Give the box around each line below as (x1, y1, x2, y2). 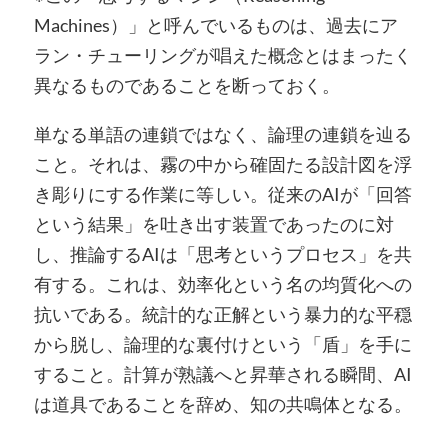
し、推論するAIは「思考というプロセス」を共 (33, 243, 412, 266)
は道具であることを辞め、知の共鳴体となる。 (33, 393, 412, 416)
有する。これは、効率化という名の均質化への (33, 273, 412, 296)
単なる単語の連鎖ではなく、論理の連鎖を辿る (33, 123, 412, 146)
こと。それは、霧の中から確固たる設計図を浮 (33, 153, 412, 176)
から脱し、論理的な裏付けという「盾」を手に (33, 333, 412, 356)
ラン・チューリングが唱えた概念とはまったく (33, 43, 412, 66)
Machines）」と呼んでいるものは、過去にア (33, 13, 398, 36)
